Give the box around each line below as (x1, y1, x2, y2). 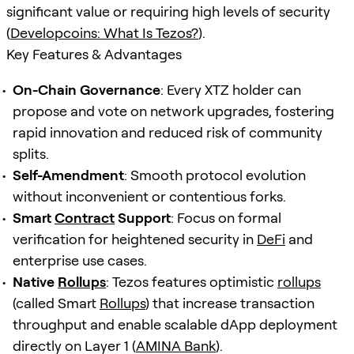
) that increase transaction (145, 294, 314, 311)
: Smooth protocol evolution (124, 166, 306, 183)
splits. (13, 145, 49, 162)
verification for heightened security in (13, 230, 257, 247)
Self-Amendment (13, 166, 124, 183)
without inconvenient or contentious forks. (13, 187, 286, 205)
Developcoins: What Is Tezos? (10, 24, 198, 41)
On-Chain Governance (13, 81, 160, 98)
